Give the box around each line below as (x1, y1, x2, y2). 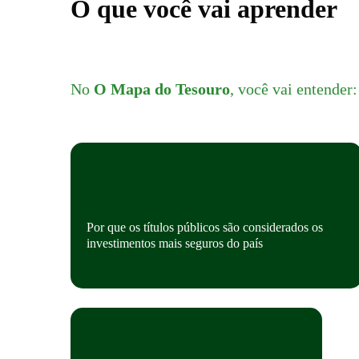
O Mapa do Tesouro (94, 80, 230, 98)
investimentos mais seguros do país (87, 236, 263, 250)
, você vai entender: (230, 80, 357, 98)
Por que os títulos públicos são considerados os (87, 220, 323, 234)
